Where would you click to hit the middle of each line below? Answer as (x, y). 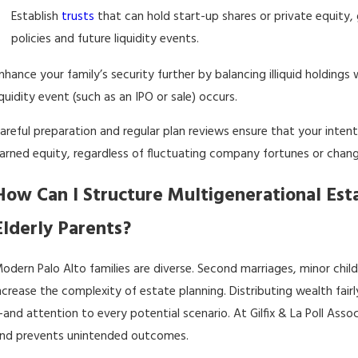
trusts (78, 17)
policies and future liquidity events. (105, 39)
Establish (37, 17)
